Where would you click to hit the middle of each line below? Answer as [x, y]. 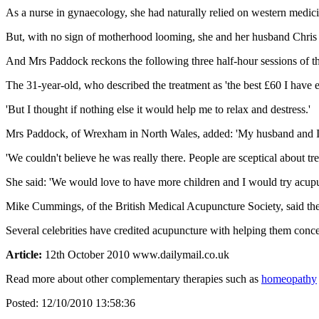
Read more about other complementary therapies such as [134, 278]
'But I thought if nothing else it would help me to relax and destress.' [158, 109]
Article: [24, 254]
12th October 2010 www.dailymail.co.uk [136, 254]
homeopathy [289, 278]
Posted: [23, 303]
